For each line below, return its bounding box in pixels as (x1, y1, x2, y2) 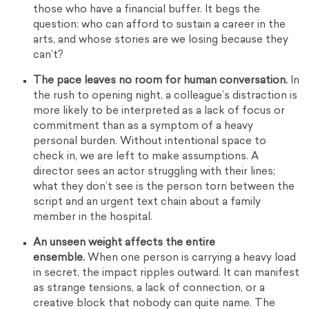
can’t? (33, 50, 64, 61)
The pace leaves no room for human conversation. (33, 76, 288, 87)
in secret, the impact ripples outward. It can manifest (33, 268, 300, 279)
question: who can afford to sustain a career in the (33, 20, 286, 31)
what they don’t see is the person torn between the (33, 182, 295, 193)
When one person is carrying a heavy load (85, 253, 297, 264)
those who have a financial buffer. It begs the (33, 5, 261, 16)
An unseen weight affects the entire (33, 238, 216, 249)
